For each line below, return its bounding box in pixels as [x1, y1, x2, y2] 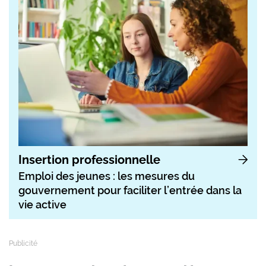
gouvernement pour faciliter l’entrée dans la [18, 183, 242, 197]
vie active [18, 198, 66, 211]
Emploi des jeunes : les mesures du [18, 169, 195, 182]
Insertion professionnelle [18, 152, 160, 167]
